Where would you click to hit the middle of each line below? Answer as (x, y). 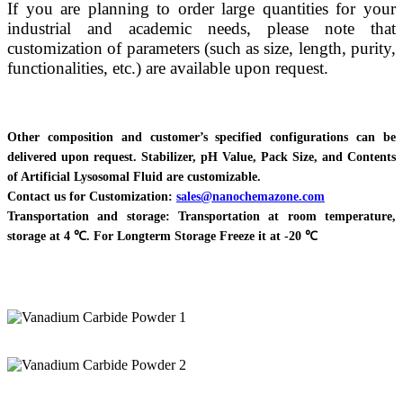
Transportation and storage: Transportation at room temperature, (201, 217)
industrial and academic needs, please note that (201, 28)
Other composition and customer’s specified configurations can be (201, 138)
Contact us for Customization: (92, 197)
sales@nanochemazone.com (251, 197)
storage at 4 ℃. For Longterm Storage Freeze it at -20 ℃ (162, 237)
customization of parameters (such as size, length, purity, (201, 48)
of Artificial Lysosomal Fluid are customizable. (134, 177)
